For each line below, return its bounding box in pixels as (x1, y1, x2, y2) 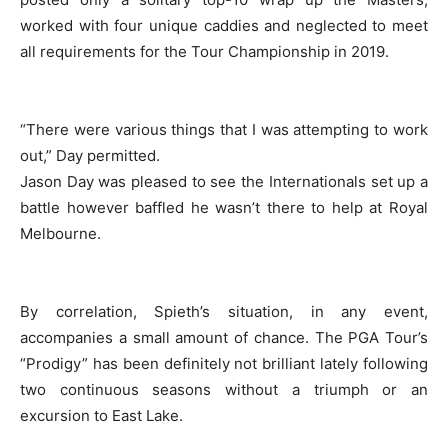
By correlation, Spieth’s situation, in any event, (20, 302, 428, 321)
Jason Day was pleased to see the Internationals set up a (20, 172, 428, 191)
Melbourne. (20, 224, 101, 243)
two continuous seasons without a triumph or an (20, 380, 428, 399)
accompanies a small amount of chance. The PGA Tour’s (20, 328, 428, 347)
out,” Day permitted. (20, 146, 160, 165)
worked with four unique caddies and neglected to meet (20, 16, 428, 35)
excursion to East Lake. (20, 406, 183, 425)
